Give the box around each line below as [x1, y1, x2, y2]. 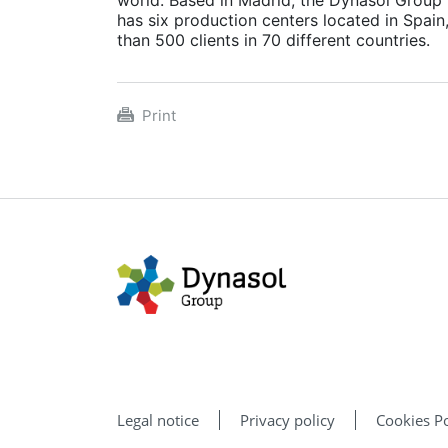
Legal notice [117, 409, 199, 430]
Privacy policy [240, 409, 335, 430]
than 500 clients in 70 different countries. [117, 29, 435, 50]
